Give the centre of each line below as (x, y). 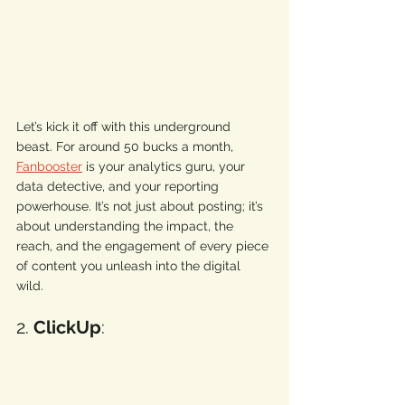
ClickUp (67, 328)
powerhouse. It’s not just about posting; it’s (141, 207)
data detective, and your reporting (119, 187)
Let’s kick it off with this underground (125, 127)
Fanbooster (49, 167)
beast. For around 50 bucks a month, (127, 147)
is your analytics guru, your (165, 167)
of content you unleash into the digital (130, 266)
